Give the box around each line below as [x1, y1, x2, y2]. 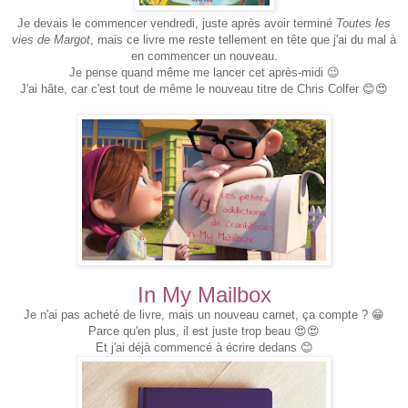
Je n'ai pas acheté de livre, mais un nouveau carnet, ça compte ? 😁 [24, 307, 384, 321]
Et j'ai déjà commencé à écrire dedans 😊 [95, 340, 313, 354]
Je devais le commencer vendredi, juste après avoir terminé [17, 15, 336, 30]
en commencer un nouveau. [130, 48, 278, 63]
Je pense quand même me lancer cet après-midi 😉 [68, 65, 340, 79]
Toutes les [336, 15, 391, 30]
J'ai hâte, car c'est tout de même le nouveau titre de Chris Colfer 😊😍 [20, 81, 388, 96]
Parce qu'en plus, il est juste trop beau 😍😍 [88, 323, 320, 338]
